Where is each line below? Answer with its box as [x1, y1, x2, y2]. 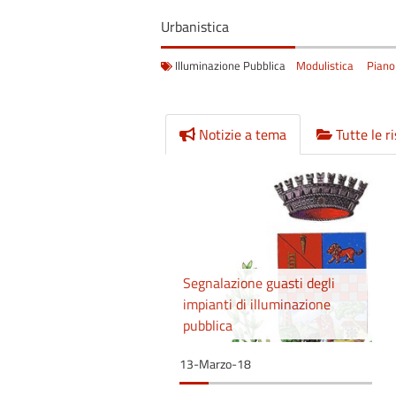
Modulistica [296, 56, 354, 74]
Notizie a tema [195, 123, 286, 145]
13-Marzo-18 [179, 354, 251, 373]
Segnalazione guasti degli [183, 271, 335, 293]
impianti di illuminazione [183, 293, 331, 315]
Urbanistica [161, 15, 229, 37]
